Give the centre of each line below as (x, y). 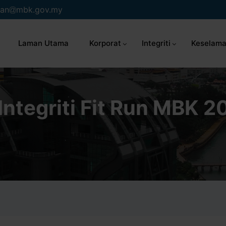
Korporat (105, 43)
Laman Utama (43, 43)
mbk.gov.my (39, 9)
